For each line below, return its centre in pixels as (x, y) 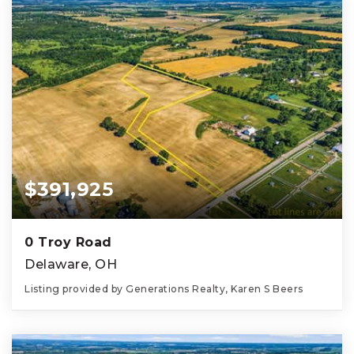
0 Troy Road (68, 243)
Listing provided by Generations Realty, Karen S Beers (164, 289)
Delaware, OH (71, 265)
